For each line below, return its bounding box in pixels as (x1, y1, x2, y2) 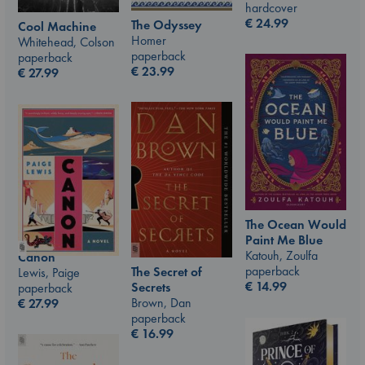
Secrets (131, 279, 170, 297)
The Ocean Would (245, 216, 346, 234)
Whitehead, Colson (18, 33, 115, 51)
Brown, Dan (131, 294, 191, 312)
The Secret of (131, 263, 202, 281)
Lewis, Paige (18, 263, 80, 281)
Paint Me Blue (245, 231, 323, 249)
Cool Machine (18, 18, 96, 36)
